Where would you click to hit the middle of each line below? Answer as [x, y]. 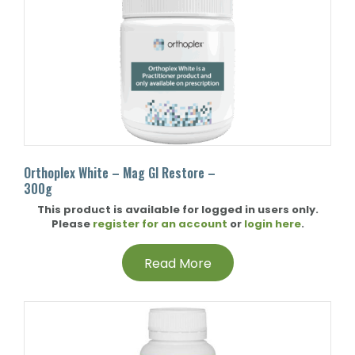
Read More [177, 263]
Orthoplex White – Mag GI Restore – [120, 173]
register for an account [160, 224]
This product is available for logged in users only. [177, 210]
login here [272, 224]
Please [72, 224]
